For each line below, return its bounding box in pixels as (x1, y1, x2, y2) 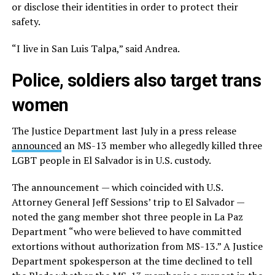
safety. (11, 15, 41, 29)
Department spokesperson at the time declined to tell (11, 254, 252, 268)
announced (11, 139, 61, 153)
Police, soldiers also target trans (11, 70, 261, 91)
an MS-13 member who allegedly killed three (61, 139, 262, 153)
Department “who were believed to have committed (11, 225, 241, 239)
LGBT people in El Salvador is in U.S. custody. (11, 153, 211, 168)
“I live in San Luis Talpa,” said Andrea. (11, 42, 180, 56)
